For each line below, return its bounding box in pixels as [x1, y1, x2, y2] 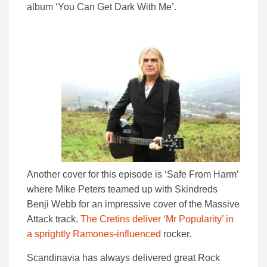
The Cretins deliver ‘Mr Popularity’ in [80, 214, 234, 225]
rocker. [161, 229, 191, 240]
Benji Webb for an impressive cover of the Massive [27, 199, 240, 210]
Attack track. [27, 214, 80, 225]
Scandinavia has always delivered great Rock [27, 253, 220, 263]
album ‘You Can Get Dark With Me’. [27, 2, 176, 13]
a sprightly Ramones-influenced [27, 229, 161, 240]
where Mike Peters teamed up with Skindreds [27, 184, 218, 195]
